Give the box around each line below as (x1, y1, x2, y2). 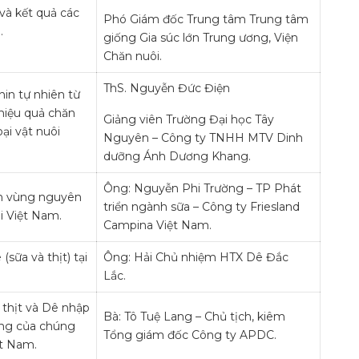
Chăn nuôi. (103, 49, 162, 63)
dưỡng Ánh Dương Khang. (103, 149, 251, 163)
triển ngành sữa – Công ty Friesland (103, 200, 300, 214)
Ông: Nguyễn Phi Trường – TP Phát (103, 181, 301, 196)
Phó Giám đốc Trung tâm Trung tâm (103, 12, 309, 26)
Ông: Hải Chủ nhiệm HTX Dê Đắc (103, 250, 288, 264)
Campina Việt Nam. (103, 218, 212, 232)
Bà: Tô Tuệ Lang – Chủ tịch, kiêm (103, 309, 285, 324)
